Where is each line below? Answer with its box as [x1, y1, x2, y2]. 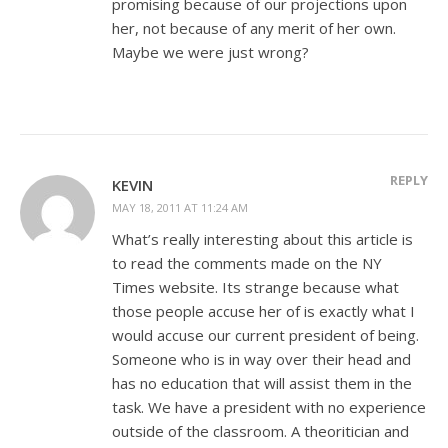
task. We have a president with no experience [112, 396, 426, 417]
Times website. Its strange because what [112, 276, 399, 297]
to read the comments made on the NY [112, 252, 382, 273]
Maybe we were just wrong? [112, 41, 309, 62]
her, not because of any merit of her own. [112, 17, 396, 38]
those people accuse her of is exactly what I [112, 300, 415, 321]
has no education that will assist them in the [112, 372, 412, 393]
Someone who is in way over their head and [112, 348, 411, 369]
